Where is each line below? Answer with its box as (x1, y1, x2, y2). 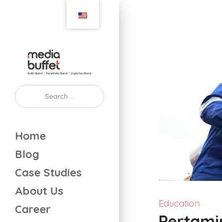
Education (159, 197, 200, 209)
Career (15, 202, 51, 216)
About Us (15, 183, 63, 198)
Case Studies (15, 165, 82, 179)
